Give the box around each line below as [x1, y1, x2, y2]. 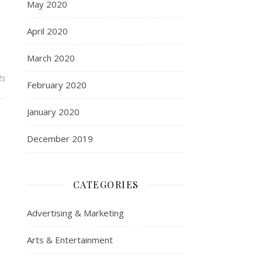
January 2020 [27, 106, 80, 118]
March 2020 [27, 52, 75, 64]
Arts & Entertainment [27, 234, 113, 246]
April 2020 [27, 25, 68, 37]
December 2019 [27, 133, 93, 144]
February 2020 [27, 79, 87, 91]
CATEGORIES [73, 178, 139, 191]
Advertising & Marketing [27, 207, 124, 219]
